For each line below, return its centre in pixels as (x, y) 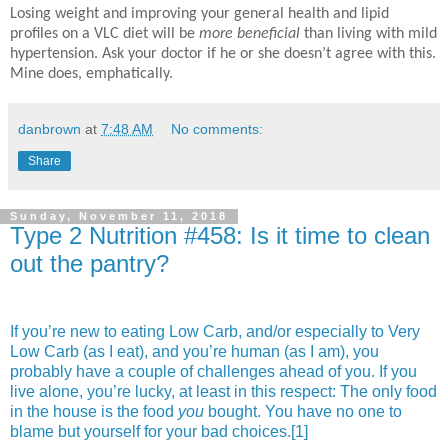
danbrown (49, 129)
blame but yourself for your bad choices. (150, 432)
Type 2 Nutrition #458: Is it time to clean (220, 236)
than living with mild (368, 34)
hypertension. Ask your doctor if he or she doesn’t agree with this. (223, 54)
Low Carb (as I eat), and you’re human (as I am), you (194, 352)
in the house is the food (94, 412)
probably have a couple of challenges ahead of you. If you (213, 372)
